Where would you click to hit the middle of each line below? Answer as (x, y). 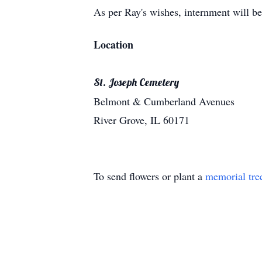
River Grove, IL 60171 (142, 120)
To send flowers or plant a (149, 176)
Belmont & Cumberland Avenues (164, 101)
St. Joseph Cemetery (136, 82)
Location (113, 44)
